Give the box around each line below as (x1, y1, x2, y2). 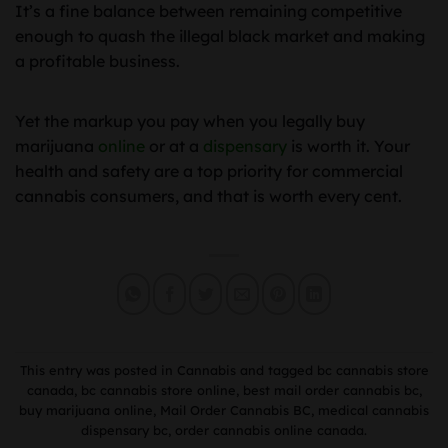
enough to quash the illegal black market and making (15, 25, 425, 46)
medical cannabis (318, 401, 429, 418)
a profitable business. (15, 50, 180, 71)
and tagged (235, 361, 317, 378)
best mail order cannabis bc (242, 381, 419, 398)
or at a (145, 135, 203, 156)
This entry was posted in (19, 361, 177, 378)
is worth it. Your (287, 135, 410, 156)
